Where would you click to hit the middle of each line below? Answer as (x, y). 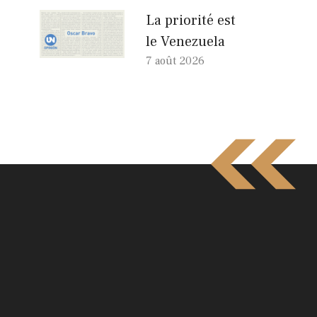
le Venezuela (185, 41)
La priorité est (191, 20)
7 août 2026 (175, 60)
